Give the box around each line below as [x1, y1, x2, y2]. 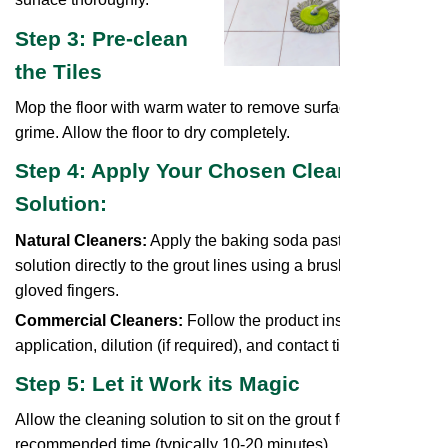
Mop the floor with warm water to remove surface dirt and [15, 99, 413, 116]
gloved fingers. [15, 281, 119, 299]
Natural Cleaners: [15, 231, 147, 249]
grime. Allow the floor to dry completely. [15, 124, 294, 141]
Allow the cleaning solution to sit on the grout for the [15, 411, 379, 429]
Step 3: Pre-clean [15, 26, 188, 51]
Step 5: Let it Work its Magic [15, 372, 300, 397]
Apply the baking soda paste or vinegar [147, 231, 426, 249]
